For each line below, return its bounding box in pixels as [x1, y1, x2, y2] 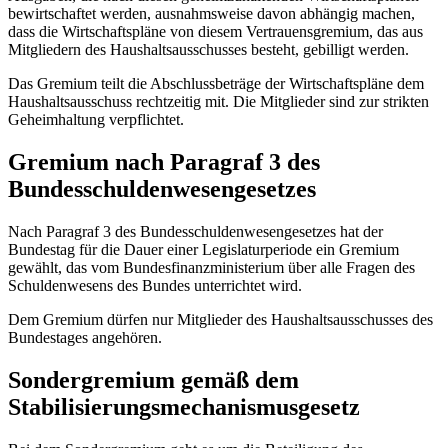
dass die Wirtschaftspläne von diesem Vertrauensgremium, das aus [8, 23, 423, 41]
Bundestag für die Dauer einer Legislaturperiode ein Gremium [8, 241, 399, 259]
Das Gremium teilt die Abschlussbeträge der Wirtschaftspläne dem [8, 75, 424, 93]
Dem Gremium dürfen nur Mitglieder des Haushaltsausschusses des [8, 311, 433, 329]
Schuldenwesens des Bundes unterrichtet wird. [8, 277, 302, 295]
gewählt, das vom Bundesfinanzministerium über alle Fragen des [8, 259, 415, 277]
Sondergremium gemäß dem [8, 367, 299, 394]
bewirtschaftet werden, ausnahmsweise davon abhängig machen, [8, 5, 415, 23]
